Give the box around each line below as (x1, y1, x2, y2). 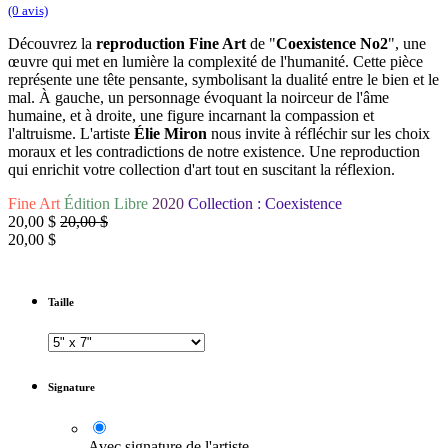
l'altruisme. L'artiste (8, 125, 134, 143)
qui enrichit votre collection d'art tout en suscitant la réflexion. (8, 161, 395, 179)
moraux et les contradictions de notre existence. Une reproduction (8, 143, 420, 161)
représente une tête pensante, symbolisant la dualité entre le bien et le (8, 71, 439, 89)
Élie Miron (134, 125, 207, 143)
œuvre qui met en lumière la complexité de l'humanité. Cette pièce (8, 53, 423, 71)
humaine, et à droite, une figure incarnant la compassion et (8, 107, 374, 125)
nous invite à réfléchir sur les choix (207, 125, 430, 143)
